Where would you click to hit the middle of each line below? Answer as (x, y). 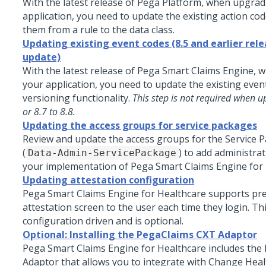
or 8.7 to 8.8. (49, 112)
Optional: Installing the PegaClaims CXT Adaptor (140, 235)
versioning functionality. (77, 98)
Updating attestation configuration (108, 180)
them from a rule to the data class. (99, 30)
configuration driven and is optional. (103, 221)
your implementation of (77, 166)
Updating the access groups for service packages (140, 125)
